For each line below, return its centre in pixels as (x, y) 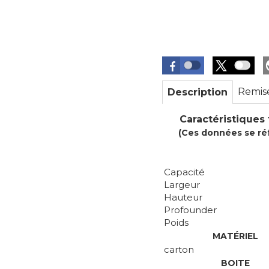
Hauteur (183, 197)
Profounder (190, 210)
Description (198, 92)
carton (179, 249)
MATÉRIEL (235, 236)
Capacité (184, 172)
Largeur (182, 185)
